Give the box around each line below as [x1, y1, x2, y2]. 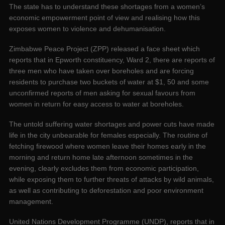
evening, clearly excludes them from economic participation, [9, 164, 199, 173]
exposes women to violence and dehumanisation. [9, 25, 166, 33]
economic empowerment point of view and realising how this [9, 14, 200, 22]
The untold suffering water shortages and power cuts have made [9, 120, 214, 129]
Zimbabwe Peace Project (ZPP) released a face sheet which [9, 45, 200, 53]
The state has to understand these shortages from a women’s [9, 3, 205, 11]
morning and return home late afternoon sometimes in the [9, 153, 193, 162]
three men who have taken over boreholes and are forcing [9, 67, 194, 75]
